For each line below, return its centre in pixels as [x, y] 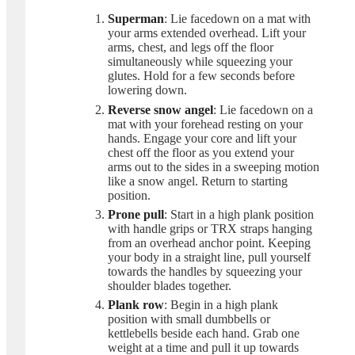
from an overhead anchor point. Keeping [209, 242]
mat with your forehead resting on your [205, 124]
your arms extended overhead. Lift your [207, 33]
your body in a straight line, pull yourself [209, 257]
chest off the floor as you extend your [201, 152]
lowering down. [147, 90]
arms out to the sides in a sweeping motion [214, 166]
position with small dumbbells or [189, 319]
